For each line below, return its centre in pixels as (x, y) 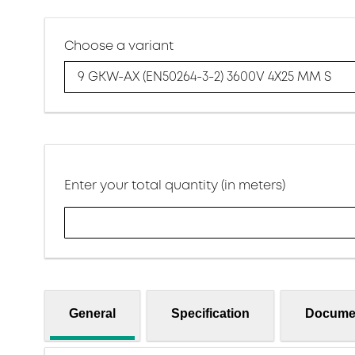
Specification (210, 313)
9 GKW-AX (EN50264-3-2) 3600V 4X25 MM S (204, 77)
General (92, 313)
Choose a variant (119, 46)
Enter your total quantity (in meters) (175, 185)
